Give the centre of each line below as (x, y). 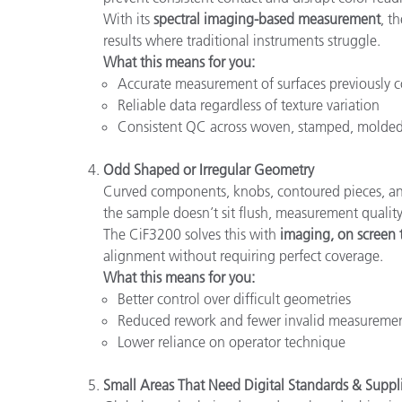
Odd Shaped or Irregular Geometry (209, 169)
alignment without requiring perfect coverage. (243, 255)
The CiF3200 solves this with (192, 234)
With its (128, 18)
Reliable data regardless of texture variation (249, 105)
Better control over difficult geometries (234, 298)
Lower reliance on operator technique (232, 341)
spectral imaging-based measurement (267, 18)
